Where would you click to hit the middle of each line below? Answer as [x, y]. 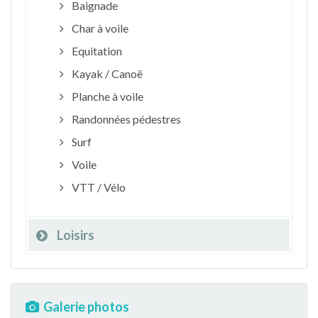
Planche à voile [106, 96]
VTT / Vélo [97, 187]
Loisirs [76, 235]
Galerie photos [86, 307]
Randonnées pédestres [125, 119]
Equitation [95, 51]
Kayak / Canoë [106, 73]
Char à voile [99, 28]
